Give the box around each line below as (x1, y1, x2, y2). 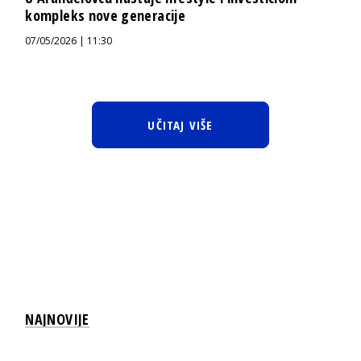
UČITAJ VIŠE (147, 116, 214, 133)
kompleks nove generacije (25, 5, 185, 25)
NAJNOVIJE (25, 309, 89, 329)
